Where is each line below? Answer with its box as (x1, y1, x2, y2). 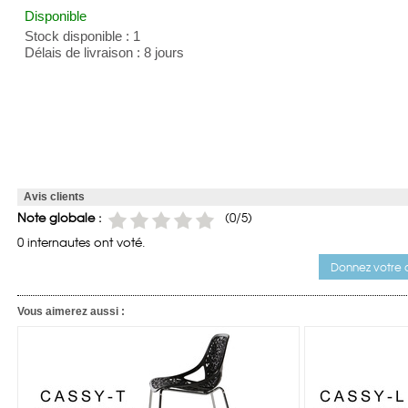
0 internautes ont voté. (17, 233, 146, 250)
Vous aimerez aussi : (17, 304, 125, 318)
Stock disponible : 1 (25, 29, 140, 44)
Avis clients (24, 190, 85, 203)
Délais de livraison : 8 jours (25, 46, 184, 60)
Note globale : (17, 209, 102, 226)
